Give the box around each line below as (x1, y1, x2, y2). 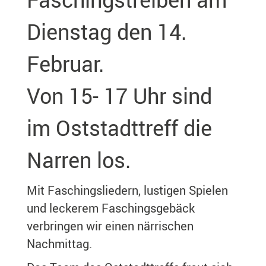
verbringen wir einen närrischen (27, 218, 194, 234)
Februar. (27, 49, 104, 78)
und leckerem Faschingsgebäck (27, 200, 195, 216)
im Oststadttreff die (27, 113, 212, 142)
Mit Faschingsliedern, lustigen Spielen (27, 182, 228, 198)
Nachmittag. (27, 236, 92, 252)
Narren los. (27, 145, 131, 174)
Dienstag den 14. (27, 17, 187, 46)
